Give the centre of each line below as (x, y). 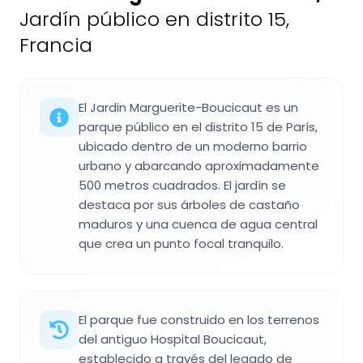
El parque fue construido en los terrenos (199, 320)
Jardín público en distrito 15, (154, 19)
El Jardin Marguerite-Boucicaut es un (188, 108)
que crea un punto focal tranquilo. (181, 244)
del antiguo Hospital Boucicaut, (173, 340)
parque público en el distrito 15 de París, (198, 127)
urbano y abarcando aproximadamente (199, 166)
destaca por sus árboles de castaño (189, 205)
